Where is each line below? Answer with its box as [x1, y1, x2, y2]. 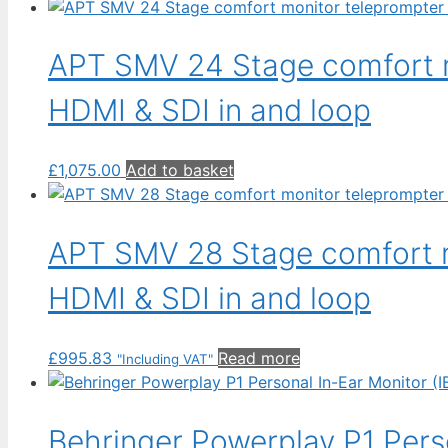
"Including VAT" [117, 351, 213, 368]
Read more [218, 348, 300, 369]
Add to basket [126, 160, 234, 181]
